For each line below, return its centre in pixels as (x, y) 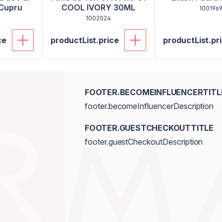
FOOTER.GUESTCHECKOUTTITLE (149, 128)
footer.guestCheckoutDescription (144, 142)
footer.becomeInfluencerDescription (149, 106)
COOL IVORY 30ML (98, 7)
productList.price (85, 40)
